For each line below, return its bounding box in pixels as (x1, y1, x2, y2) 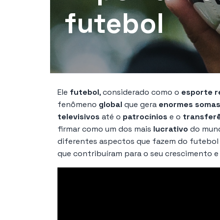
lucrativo (153, 124, 188, 135)
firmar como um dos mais (57, 124, 153, 135)
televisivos (57, 111, 100, 122)
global (99, 99, 122, 110)
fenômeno (57, 99, 99, 110)
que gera (122, 99, 159, 110)
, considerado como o (99, 87, 181, 98)
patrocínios (123, 111, 167, 122)
